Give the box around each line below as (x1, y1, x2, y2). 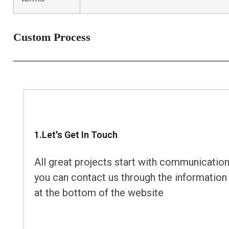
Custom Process (13, 31, 90, 44)
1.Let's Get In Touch (34, 129, 118, 141)
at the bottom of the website (34, 187, 164, 199)
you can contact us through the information (34, 171, 227, 184)
